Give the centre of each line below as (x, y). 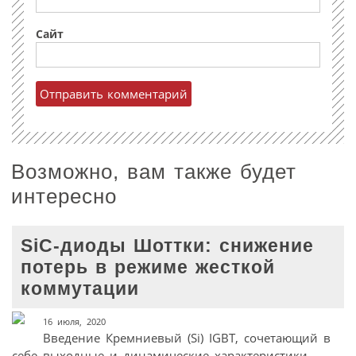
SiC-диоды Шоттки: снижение (168, 246)
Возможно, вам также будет (154, 172)
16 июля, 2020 (74, 322)
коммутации (80, 288)
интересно (64, 197)
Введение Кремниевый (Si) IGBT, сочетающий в (186, 338)
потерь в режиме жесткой (148, 267)
